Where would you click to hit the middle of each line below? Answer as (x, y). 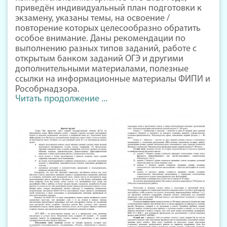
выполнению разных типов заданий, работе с (106, 49)
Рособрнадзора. (47, 90)
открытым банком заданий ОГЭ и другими (99, 59)
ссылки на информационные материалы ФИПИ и (113, 80)
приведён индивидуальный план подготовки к (108, 9)
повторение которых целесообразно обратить (108, 29)
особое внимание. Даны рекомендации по (100, 39)
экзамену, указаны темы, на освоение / (92, 19)
